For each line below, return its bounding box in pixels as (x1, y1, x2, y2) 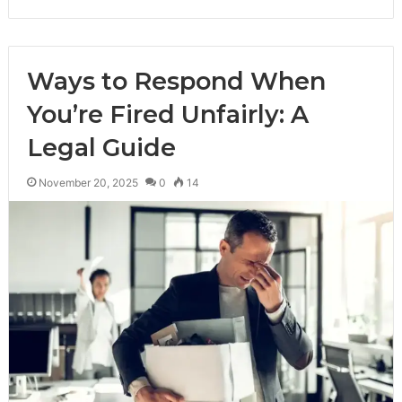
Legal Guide (26, 133, 176, 163)
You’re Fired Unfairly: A (26, 100, 309, 130)
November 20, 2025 (38, 176, 138, 190)
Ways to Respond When (26, 66, 326, 97)
